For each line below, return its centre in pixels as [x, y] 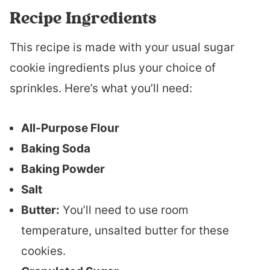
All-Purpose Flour [70, 128]
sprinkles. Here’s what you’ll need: [101, 88]
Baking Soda [56, 149]
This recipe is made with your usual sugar [122, 47]
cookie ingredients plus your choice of [113, 68]
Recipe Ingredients [83, 18]
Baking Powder [63, 169]
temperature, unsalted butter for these [125, 231]
